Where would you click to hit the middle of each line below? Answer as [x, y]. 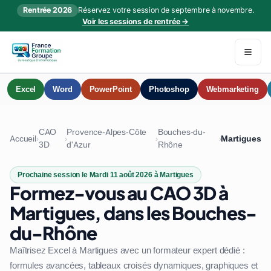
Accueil [23, 138]
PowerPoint [110, 89]
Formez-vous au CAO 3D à [119, 193]
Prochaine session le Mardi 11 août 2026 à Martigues [106, 175]
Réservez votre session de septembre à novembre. [166, 10]
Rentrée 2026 [48, 10]
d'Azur [79, 145]
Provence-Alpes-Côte [107, 132]
